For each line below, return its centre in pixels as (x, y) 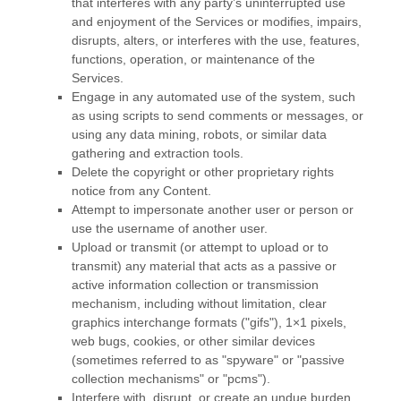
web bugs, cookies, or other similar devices (193, 341)
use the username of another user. (170, 229)
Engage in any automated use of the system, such (213, 97)
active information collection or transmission (195, 285)
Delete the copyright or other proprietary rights (203, 172)
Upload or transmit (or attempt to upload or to (200, 247)
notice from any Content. (141, 191)
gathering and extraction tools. (158, 154)
